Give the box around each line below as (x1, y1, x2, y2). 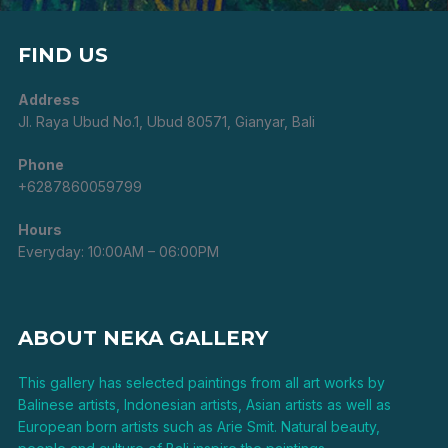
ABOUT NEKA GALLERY (17, 325, 268, 350)
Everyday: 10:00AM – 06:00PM (17, 242, 219, 260)
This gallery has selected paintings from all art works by (17, 373, 385, 391)
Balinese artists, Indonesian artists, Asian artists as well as (17, 395, 391, 413)
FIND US (17, 42, 108, 67)
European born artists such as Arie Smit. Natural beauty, (17, 417, 380, 435)
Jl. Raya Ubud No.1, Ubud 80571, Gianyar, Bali (17, 112, 315, 130)
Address (17, 90, 80, 108)
